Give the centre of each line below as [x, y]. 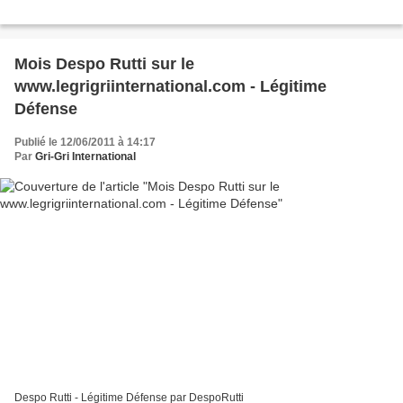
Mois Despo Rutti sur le [104, 64]
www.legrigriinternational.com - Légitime [170, 87]
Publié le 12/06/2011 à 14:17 [85, 143]
